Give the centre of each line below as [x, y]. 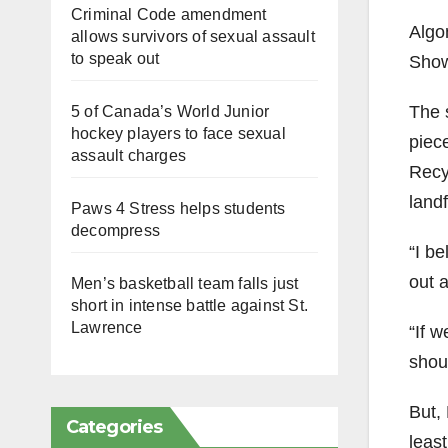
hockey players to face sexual [178, 133]
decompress [115, 230]
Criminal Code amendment [169, 14]
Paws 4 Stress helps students [178, 208]
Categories [114, 426]
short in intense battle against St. [189, 305]
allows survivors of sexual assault [193, 36]
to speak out [115, 58]
